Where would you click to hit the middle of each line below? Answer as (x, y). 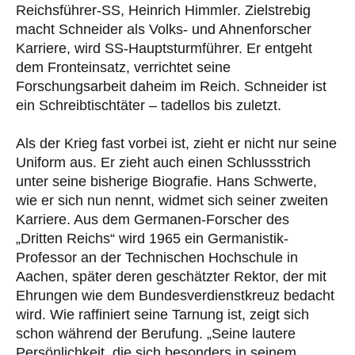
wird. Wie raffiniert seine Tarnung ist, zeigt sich (162, 315)
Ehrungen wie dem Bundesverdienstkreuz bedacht (175, 296)
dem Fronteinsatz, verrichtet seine (123, 68)
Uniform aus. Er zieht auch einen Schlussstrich (163, 163)
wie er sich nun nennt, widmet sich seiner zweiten (172, 201)
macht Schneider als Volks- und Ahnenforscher (164, 30)
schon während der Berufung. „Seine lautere (156, 334)
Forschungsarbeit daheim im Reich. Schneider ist (171, 87)
